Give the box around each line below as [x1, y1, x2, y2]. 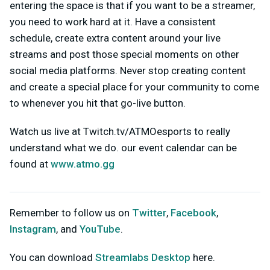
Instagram [10, 222, 56, 235]
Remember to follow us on [10, 206, 132, 219]
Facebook [171, 206, 216, 219]
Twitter [132, 206, 166, 219]
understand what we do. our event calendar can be [10, 141, 237, 154]
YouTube [80, 222, 121, 235]
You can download [10, 251, 95, 263]
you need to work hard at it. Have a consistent [10, 15, 216, 28]
